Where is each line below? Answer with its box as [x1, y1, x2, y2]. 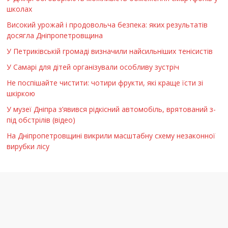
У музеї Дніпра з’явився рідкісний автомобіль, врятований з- [7, 104, 216, 114]
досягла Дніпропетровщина [7, 30, 103, 40]
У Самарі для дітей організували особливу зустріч [7, 62, 180, 72]
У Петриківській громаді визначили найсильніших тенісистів [7, 46, 213, 56]
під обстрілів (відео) [7, 115, 76, 125]
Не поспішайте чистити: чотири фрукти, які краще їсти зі [7, 77, 204, 88]
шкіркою [7, 88, 36, 98]
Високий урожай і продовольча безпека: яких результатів [7, 19, 208, 30]
